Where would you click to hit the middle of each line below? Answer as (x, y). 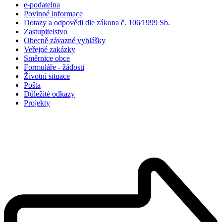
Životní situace (47, 76)
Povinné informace (53, 14)
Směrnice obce (47, 58)
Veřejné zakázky (50, 50)
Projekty (37, 103)
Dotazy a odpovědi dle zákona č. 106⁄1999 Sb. (97, 23)
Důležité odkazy (49, 94)
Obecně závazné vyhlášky (65, 41)
